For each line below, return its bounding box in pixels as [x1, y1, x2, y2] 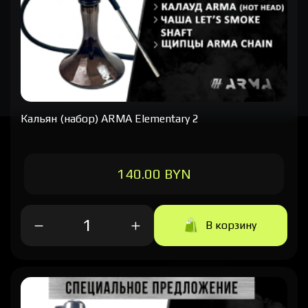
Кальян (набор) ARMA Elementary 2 [21, 111, 199, 125]
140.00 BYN [116, 165, 191, 181]
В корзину [205, 218, 256, 232]
